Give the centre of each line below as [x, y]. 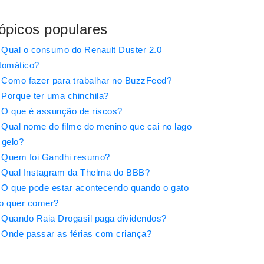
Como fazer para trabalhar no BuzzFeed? [86, 81]
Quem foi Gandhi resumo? [56, 157]
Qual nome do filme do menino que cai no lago [96, 127]
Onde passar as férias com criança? [76, 234]
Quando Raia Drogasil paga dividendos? [84, 219]
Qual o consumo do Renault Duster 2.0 [81, 50]
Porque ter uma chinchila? [55, 96]
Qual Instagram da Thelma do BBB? [75, 173]
